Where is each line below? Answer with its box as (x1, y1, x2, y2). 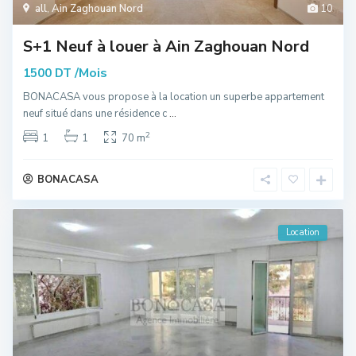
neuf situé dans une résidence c (23, 106, 169, 121)
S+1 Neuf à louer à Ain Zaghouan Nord (23, 35, 309, 57)
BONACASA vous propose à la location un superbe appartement (23, 89, 324, 104)
